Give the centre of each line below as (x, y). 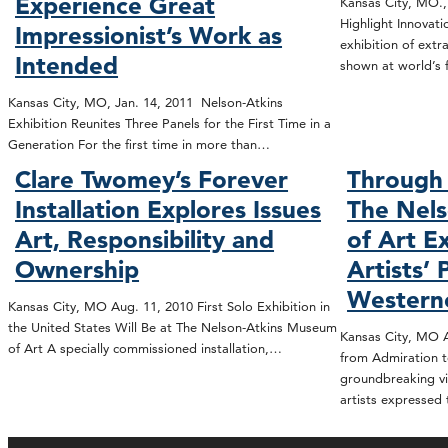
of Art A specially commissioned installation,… (145, 348)
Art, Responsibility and (145, 240)
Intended (67, 65)
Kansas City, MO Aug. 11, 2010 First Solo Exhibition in (169, 306)
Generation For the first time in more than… (139, 143)
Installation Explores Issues (168, 210)
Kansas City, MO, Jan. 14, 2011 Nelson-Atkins (145, 101)
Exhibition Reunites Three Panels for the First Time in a (169, 122)
